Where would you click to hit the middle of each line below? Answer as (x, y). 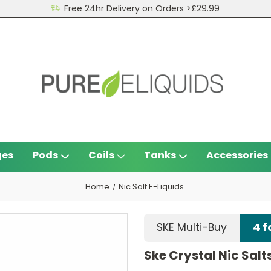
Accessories (237, 155)
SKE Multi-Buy (192, 228)
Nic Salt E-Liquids (151, 186)
